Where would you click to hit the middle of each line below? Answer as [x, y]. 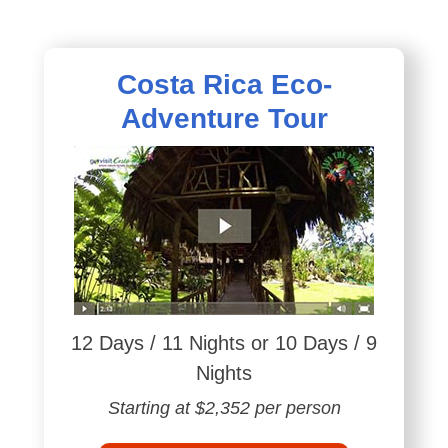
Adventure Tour [224, 118]
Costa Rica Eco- [224, 84]
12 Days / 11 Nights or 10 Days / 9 [224, 342]
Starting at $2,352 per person [224, 407]
